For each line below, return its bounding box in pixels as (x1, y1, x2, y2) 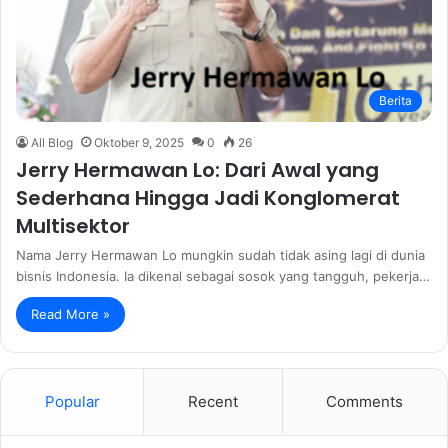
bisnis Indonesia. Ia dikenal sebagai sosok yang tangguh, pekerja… (16, 267, 430, 284)
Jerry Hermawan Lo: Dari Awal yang (16, 155, 379, 184)
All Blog (31, 134, 73, 150)
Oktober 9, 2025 (94, 134, 184, 150)
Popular (44, 391, 100, 411)
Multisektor (16, 211, 130, 240)
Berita (379, 92, 412, 108)
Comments (326, 391, 404, 411)
